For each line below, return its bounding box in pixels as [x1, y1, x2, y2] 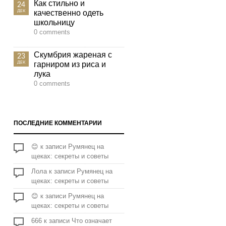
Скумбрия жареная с [34, 50, 112, 59]
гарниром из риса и [34, 60, 106, 69]
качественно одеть [34, 9, 103, 17]
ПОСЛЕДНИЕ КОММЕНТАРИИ [14, 120, 102, 127]
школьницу [34, 18, 75, 27]
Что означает [72, 217, 112, 224]
